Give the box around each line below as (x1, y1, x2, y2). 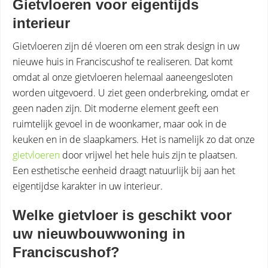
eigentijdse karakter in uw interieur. (13, 179, 163, 193)
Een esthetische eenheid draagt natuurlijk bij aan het (13, 164, 235, 177)
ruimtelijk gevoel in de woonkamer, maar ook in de (13, 117, 227, 130)
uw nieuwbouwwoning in (13, 226, 185, 242)
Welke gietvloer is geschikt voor (13, 207, 232, 223)
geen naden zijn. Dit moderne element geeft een (13, 102, 218, 115)
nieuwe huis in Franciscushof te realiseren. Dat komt (13, 55, 233, 68)
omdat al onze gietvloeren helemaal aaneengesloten (13, 71, 233, 84)
